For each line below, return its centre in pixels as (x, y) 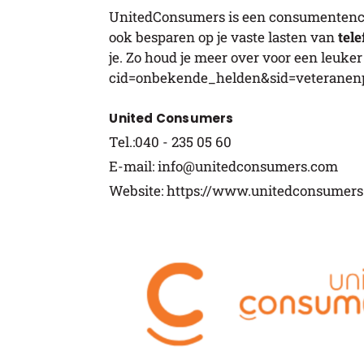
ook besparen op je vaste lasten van (224, 37)
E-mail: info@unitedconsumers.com (224, 166)
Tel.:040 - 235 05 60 (171, 141)
